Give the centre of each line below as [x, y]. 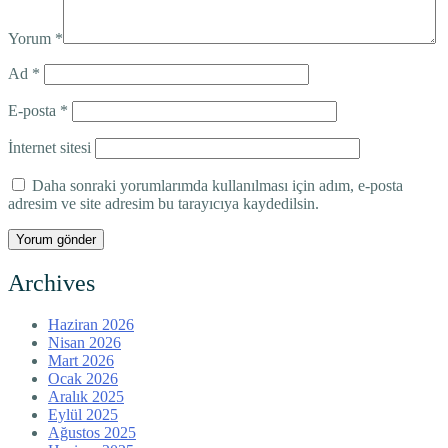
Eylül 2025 [83, 415]
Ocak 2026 [83, 379]
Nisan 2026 [84, 343]
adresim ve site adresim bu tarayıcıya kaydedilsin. [163, 203]
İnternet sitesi [49, 147]
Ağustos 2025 [92, 433]
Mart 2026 [81, 361]
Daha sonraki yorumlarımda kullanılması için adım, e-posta [217, 185]
